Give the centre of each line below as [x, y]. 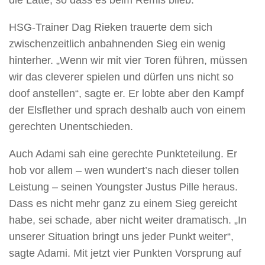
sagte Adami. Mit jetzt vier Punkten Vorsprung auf [125, 253]
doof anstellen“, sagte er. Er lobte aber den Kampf [126, 94]
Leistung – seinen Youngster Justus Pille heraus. [123, 187]
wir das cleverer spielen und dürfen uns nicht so [121, 77]
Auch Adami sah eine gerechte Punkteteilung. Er [123, 153]
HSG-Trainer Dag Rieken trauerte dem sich [111, 28]
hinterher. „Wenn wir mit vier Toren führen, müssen [128, 61]
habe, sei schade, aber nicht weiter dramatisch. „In [128, 220]
